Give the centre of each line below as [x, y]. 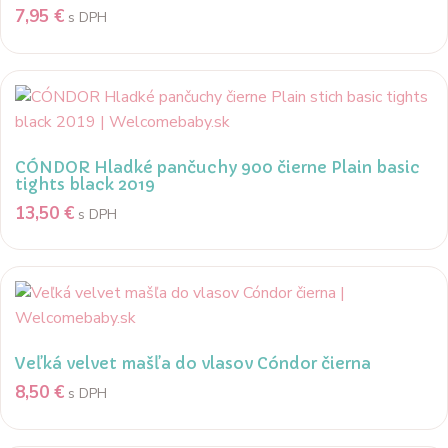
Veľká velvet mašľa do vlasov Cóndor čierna [193, 363]
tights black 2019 [85, 183]
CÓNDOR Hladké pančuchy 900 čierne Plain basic [217, 166]
